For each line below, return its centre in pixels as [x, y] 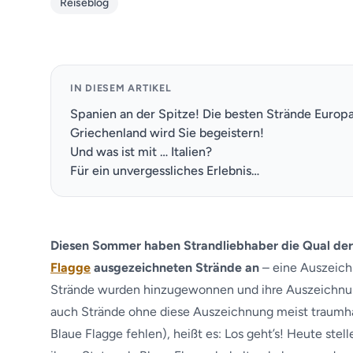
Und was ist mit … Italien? [141, 152]
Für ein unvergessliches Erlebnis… [165, 171]
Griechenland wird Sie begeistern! [167, 133]
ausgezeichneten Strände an [175, 268]
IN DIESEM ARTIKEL [121, 88]
